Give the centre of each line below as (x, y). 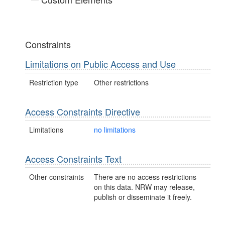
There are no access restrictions (145, 177)
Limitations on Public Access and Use (100, 64)
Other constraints (57, 177)
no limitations (115, 129)
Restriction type (54, 82)
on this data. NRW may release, (145, 187)
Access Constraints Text (73, 158)
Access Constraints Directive (83, 111)
